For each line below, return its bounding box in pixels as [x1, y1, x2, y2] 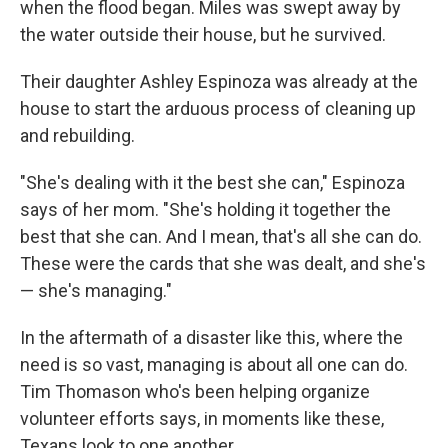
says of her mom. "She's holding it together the [20, 198, 391, 220]
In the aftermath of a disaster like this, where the [20, 326, 403, 348]
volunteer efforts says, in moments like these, [20, 407, 384, 429]
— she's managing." [20, 279, 172, 301]
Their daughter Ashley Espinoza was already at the [20, 70, 418, 92]
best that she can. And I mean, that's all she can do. [20, 225, 422, 247]
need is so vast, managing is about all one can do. [20, 353, 408, 375]
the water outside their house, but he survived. [20, 23, 386, 45]
